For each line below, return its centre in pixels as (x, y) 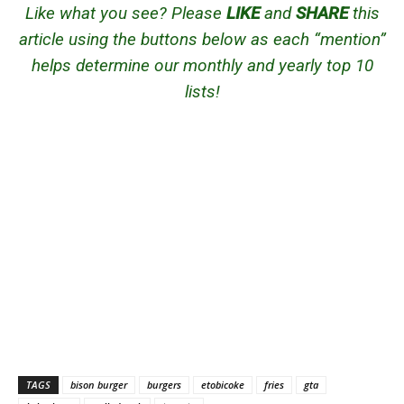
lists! (202, 92)
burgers (164, 385)
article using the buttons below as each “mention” (202, 40)
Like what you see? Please (125, 14)
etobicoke (223, 385)
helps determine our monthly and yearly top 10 (202, 66)
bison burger (99, 385)
